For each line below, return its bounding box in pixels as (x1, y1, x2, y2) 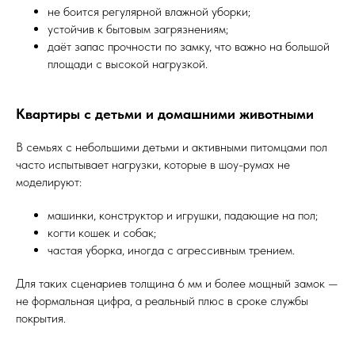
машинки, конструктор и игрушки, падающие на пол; (48, 208, 318, 223)
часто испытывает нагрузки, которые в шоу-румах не (16, 157, 290, 172)
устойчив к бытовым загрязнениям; (48, 21, 228, 36)
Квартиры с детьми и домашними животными (16, 105, 314, 122)
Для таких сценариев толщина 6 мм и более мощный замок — (16, 276, 338, 291)
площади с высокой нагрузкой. (48, 56, 208, 71)
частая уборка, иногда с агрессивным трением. (48, 242, 295, 258)
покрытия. (16, 311, 66, 326)
